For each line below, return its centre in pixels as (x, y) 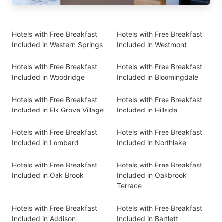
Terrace (129, 186)
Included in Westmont (152, 44)
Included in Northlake (152, 142)
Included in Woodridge (48, 77)
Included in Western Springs (57, 44)
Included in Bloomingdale (158, 77)
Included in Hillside (147, 110)
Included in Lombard (45, 142)
